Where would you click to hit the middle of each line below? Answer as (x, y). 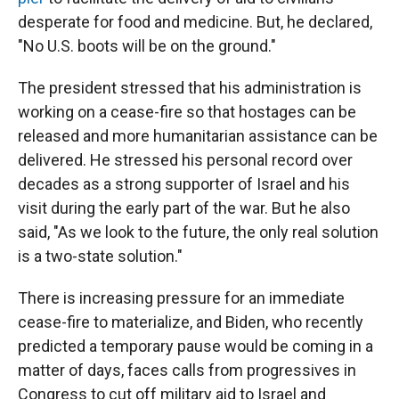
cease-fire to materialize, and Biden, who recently (191, 322)
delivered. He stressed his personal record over (185, 159)
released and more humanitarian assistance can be (198, 135)
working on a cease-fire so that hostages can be (187, 111)
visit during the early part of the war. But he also (184, 208)
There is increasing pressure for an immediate (181, 297)
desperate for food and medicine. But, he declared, (195, 21)
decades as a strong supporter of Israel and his (184, 183)
